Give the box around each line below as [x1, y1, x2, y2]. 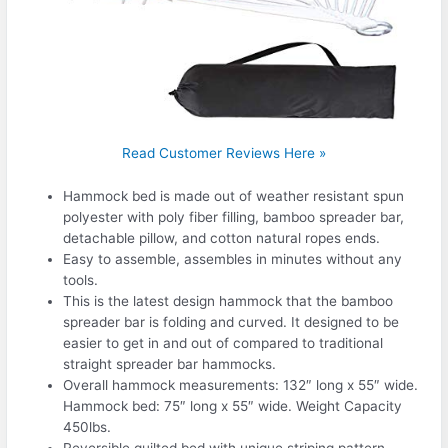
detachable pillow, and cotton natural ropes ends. [63, 229, 381, 246]
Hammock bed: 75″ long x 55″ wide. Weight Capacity [63, 397, 403, 414]
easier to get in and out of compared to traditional [63, 334, 384, 351]
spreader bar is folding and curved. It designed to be [63, 313, 400, 330]
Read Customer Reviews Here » [122, 145, 326, 161]
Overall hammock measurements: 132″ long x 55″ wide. [63, 376, 419, 393]
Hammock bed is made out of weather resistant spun [63, 187, 405, 204]
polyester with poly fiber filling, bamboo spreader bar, [63, 208, 405, 225]
